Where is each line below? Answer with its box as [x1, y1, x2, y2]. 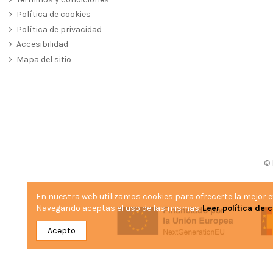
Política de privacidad [16, 24, 102, 35]
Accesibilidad [16, 39, 68, 50]
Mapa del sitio [16, 54, 71, 65]
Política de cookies [16, 9, 91, 20]
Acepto [47, 225, 76, 236]
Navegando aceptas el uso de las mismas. [36, 202, 202, 213]
